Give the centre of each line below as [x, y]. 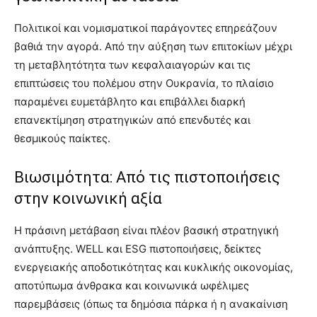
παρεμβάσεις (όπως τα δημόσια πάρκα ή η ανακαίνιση [151, 304]
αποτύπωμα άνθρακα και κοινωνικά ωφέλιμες [132, 286]
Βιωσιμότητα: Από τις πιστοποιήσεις [147, 178]
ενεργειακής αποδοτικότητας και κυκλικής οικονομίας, [154, 267]
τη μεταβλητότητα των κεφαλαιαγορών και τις [132, 65]
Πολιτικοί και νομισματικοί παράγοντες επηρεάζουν [146, 28]
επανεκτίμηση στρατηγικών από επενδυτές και [132, 120]
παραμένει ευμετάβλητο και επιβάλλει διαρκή [130, 102]
